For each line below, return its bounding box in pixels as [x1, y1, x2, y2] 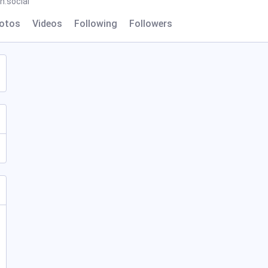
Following [74, 18, 117, 29]
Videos [32, 18, 62, 29]
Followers [129, 18, 172, 29]
